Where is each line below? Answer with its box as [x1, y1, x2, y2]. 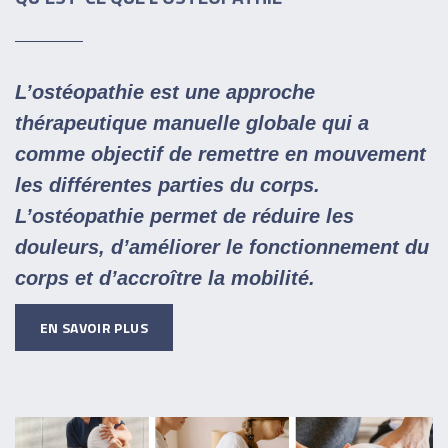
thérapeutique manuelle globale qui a [15, 111, 369, 134]
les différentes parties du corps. [15, 173, 320, 196]
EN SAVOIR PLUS [40, 316, 148, 338]
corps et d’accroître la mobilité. [15, 266, 321, 289]
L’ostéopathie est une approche [15, 80, 315, 103]
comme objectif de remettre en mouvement [15, 142, 426, 165]
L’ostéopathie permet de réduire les [15, 204, 354, 227]
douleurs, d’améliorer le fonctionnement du [15, 235, 429, 258]
